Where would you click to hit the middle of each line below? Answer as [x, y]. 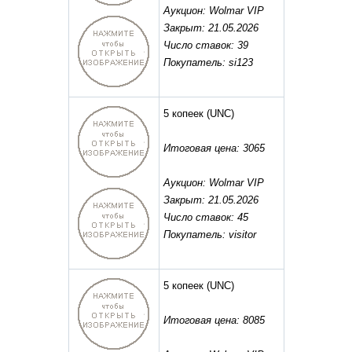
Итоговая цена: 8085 [214, 321]
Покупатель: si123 [208, 63]
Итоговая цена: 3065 [214, 148]
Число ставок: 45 [205, 218]
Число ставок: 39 [205, 46]
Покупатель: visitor [209, 235]
